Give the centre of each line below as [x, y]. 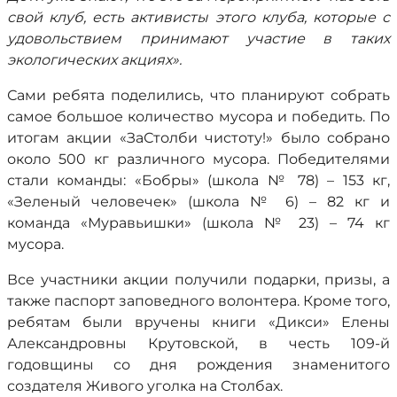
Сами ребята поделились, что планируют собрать [198, 95]
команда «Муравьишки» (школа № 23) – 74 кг [198, 223]
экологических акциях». [94, 60]
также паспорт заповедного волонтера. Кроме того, [198, 301]
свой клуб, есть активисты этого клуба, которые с [198, 17]
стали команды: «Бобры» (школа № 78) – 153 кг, [198, 180]
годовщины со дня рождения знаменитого [198, 365]
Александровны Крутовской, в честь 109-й [198, 343]
